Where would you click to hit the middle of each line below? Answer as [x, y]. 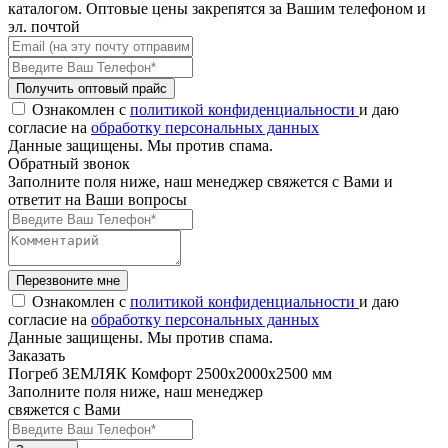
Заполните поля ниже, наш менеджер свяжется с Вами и [200, 181]
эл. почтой [44, 26]
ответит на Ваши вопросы [97, 199]
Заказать [36, 355]
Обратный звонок [69, 163]
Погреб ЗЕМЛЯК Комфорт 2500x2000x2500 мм [170, 373]
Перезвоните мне [68, 280]
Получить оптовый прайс [91, 88]
